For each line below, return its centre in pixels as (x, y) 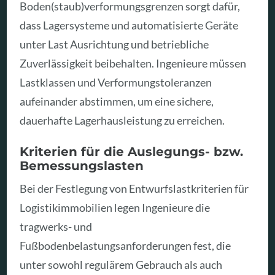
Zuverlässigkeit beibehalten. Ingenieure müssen (133, 64)
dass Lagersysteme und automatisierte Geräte (129, 25)
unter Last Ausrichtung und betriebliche (114, 45)
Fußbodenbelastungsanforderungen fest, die (126, 245)
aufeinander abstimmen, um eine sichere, (117, 102)
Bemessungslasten (82, 165)
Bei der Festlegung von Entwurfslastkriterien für (134, 188)
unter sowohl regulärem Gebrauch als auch (121, 264)
